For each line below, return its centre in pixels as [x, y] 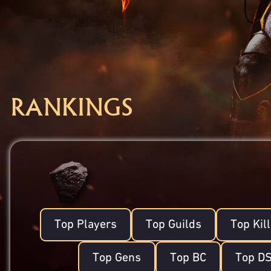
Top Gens [116, 258]
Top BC [188, 258]
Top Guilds [173, 224]
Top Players [85, 224]
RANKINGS [71, 107]
